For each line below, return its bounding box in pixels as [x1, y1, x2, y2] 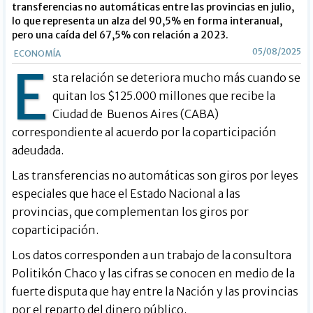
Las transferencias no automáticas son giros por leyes [12, 168, 299, 182]
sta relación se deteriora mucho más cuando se [52, 70, 301, 85]
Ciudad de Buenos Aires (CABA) [52, 106, 219, 121]
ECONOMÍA [14, 48, 61, 59]
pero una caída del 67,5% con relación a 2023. [12, 28, 229, 41]
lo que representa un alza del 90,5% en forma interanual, [12, 14, 283, 27]
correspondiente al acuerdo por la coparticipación [12, 124, 277, 139]
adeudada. [12, 143, 64, 157]
